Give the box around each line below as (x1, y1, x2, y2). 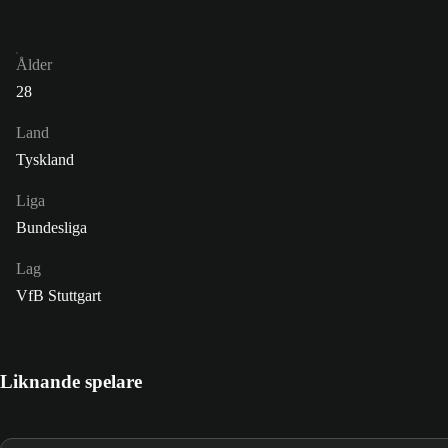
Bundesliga (16, 219, 87, 237)
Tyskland (16, 151, 74, 169)
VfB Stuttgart (16, 287, 101, 305)
